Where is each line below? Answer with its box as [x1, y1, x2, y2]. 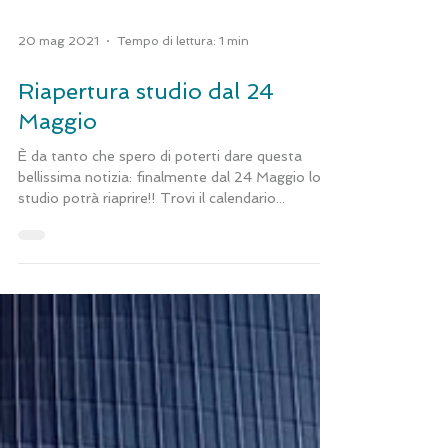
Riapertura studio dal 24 [18, 222, 274, 248]
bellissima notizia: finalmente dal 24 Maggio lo [18, 313, 321, 329]
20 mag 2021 [18, 178, 99, 192]
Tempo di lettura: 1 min [117, 178, 249, 192]
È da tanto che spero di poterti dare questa [18, 292, 302, 308]
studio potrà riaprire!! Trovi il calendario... [18, 334, 285, 350]
